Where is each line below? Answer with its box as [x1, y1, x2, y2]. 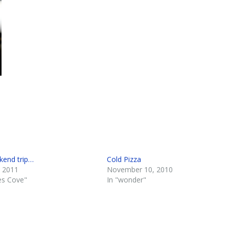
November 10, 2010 [106, 165, 173, 175]
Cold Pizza [106, 154, 141, 165]
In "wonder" [106, 175, 146, 185]
